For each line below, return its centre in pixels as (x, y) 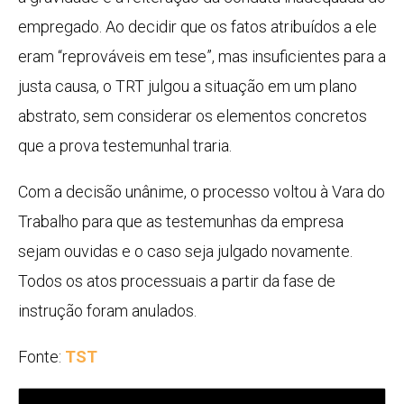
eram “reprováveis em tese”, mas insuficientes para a (202, 57)
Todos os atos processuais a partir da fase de (177, 281)
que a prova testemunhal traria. (125, 146)
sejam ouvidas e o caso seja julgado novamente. (185, 252)
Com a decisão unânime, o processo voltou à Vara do (202, 192)
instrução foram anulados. (107, 311)
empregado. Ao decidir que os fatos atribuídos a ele (197, 27)
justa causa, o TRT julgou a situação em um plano (188, 87)
